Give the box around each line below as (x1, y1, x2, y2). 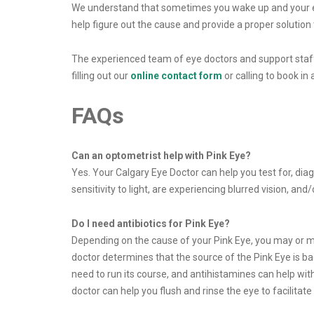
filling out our (71, 70, 130, 82)
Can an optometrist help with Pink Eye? (71, 150, 251, 162)
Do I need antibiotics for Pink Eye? (71, 218, 230, 230)
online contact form (130, 70, 222, 82)
